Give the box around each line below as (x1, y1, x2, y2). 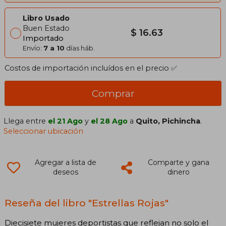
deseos (52, 167, 78, 177)
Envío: (23, 44, 43, 52)
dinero (167, 167, 190, 177)
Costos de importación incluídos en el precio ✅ (5, 64, 177, 73)
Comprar (91, 87, 135, 100)
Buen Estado (23, 24, 70, 33)
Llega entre (4, 117, 48, 126)
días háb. (65, 44, 95, 52)
